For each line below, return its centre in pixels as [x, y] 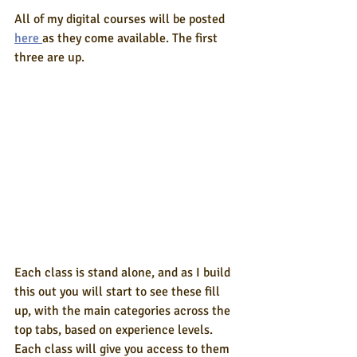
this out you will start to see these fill [119, 292]
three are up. [49, 57]
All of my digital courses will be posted [121, 19]
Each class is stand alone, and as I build [124, 273]
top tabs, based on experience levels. [115, 330]
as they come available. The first [131, 38]
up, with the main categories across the [124, 311]
